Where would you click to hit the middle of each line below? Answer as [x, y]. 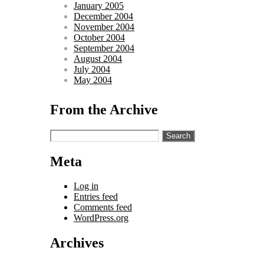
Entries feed [96, 197]
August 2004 [98, 58]
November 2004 [104, 27]
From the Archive [104, 109]
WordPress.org [101, 218]
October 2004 [99, 37]
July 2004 [92, 69]
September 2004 [104, 48]
